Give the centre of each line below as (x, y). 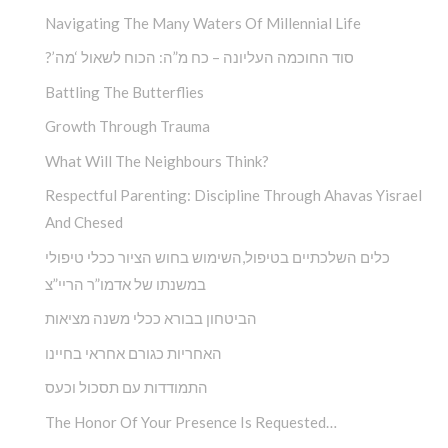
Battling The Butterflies (124, 91)
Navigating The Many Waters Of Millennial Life (203, 22)
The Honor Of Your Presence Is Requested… (191, 421)
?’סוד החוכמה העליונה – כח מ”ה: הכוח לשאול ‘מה (204, 57)
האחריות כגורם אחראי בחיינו (133, 352)
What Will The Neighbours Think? (157, 160)
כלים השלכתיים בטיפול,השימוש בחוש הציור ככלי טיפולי (217, 256)
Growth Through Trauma (127, 126)
